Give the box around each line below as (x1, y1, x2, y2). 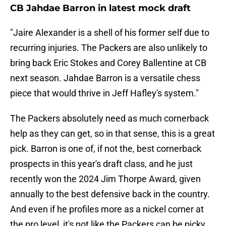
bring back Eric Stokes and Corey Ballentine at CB (10, 58, 206, 69)
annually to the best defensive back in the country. (10, 189, 210, 200)
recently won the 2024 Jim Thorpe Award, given (10, 174, 201, 185)
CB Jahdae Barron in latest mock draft (10, 3, 191, 14)
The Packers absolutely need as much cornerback (10, 113, 209, 124)
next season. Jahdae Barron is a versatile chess (10, 73, 200, 84)
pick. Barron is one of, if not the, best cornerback (10, 143, 201, 154)
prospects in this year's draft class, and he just (10, 158, 193, 169)
